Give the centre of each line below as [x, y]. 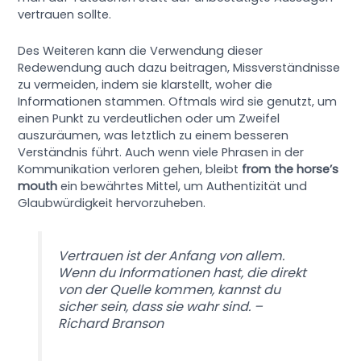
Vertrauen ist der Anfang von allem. [171, 255]
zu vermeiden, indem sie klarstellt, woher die [145, 84]
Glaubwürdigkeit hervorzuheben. [112, 203]
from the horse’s [290, 169]
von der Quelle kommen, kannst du [169, 289]
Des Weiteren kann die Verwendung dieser [141, 50]
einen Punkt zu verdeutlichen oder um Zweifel [149, 118]
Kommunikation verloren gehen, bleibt [130, 169]
